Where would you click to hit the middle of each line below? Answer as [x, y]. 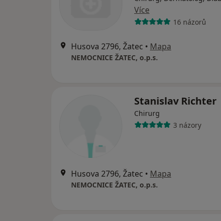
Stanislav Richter [175, 101]
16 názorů [189, 22]
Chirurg [147, 113]
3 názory [187, 125]
